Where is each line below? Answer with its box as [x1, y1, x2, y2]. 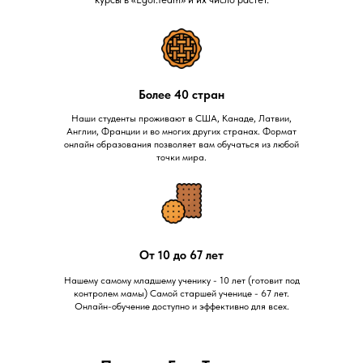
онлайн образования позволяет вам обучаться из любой [64, 139, 299, 150]
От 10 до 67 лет [139, 248, 224, 263]
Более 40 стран [139, 88, 224, 102]
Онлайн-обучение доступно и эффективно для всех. [74, 301, 289, 312]
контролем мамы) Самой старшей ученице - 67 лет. [74, 288, 289, 299]
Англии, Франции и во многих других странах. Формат [66, 126, 297, 137]
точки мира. [156, 152, 207, 163]
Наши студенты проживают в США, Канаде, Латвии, [71, 113, 292, 124]
